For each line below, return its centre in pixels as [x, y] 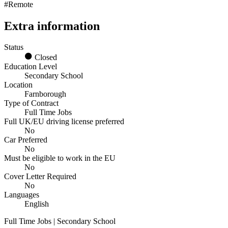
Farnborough [45, 94]
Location [18, 85]
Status [14, 47]
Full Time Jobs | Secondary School [60, 221]
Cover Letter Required [40, 177]
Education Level [31, 67]
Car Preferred [26, 140]
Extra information [52, 26]
